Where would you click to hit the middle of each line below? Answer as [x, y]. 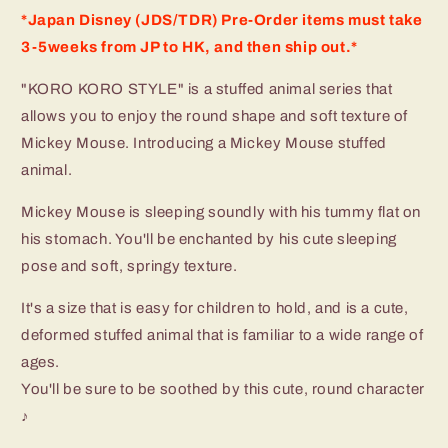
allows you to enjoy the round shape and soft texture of [215, 115]
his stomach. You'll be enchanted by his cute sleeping [209, 238]
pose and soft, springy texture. [129, 265]
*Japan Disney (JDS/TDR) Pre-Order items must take [222, 19]
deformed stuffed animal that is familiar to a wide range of [222, 334]
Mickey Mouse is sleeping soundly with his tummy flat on [221, 211]
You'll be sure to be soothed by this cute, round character [223, 388]
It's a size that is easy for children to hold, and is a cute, [215, 307]
